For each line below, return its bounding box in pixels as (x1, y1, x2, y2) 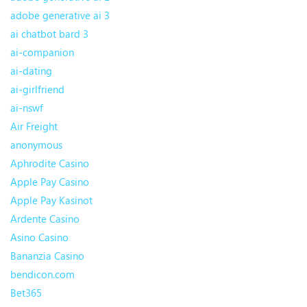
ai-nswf (10, 101, 43, 115)
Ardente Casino (10, 212, 79, 226)
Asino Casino (10, 230, 69, 245)
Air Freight (10, 119, 58, 134)
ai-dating (10, 64, 52, 78)
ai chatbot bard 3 (10, 27, 88, 41)
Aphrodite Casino (10, 156, 89, 171)
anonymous (10, 138, 62, 152)
